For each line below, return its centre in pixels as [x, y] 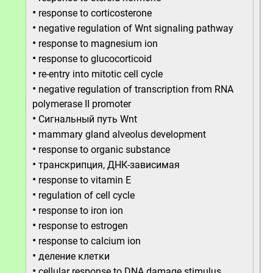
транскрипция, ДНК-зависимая [109, 165]
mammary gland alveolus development [122, 134]
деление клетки [74, 256]
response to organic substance [104, 150]
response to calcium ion [90, 241]
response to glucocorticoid [95, 59]
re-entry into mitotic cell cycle [101, 74]
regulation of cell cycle [87, 195]
